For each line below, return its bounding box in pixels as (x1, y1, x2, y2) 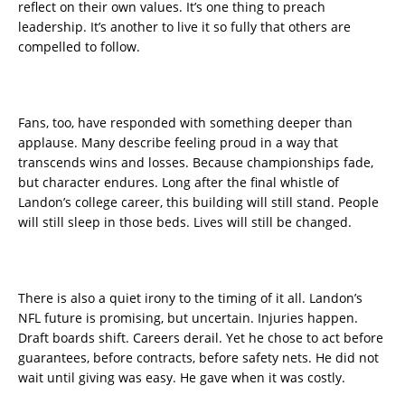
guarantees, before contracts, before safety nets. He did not (18, 349, 379, 367)
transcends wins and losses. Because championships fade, (18, 154, 373, 172)
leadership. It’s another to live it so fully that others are (18, 18, 351, 36)
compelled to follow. (18, 38, 140, 56)
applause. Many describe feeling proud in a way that (18, 134, 338, 152)
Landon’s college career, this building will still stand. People (18, 193, 379, 212)
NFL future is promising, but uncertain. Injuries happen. (18, 309, 358, 327)
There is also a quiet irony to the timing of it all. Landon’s (18, 289, 363, 307)
